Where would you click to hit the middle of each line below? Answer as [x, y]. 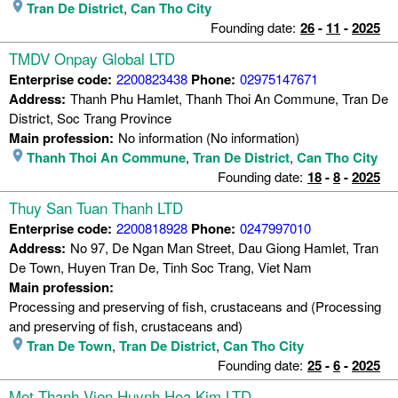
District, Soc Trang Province [90, 117]
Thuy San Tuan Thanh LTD [96, 207]
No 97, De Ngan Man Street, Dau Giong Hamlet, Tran [224, 247]
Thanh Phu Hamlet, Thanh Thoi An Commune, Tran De [229, 98]
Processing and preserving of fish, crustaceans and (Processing [195, 306]
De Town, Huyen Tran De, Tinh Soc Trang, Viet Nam [160, 267]
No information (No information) [209, 137]
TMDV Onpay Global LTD [92, 58]
